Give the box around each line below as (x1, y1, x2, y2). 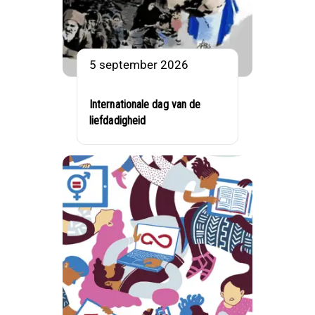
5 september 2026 (89, 58, 188, 72)
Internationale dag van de (89, 97, 201, 111)
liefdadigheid (89, 113, 146, 127)
